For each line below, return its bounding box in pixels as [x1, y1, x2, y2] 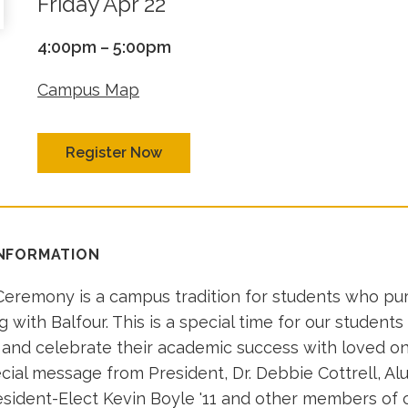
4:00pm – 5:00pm [37, 37, 172, 56]
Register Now [66, 144, 163, 161]
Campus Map [37, 80, 140, 99]
